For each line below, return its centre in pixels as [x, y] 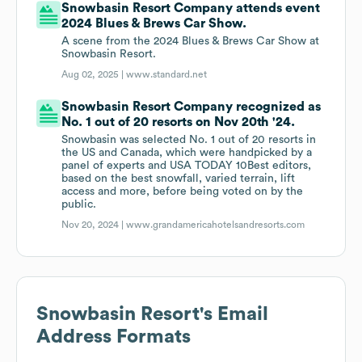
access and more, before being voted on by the [183, 192]
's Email [234, 315]
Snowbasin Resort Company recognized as [192, 107]
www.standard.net [167, 75]
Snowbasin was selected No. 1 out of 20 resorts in [189, 140]
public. [79, 205]
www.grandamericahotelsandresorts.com [216, 225]
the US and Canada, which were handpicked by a [187, 153]
